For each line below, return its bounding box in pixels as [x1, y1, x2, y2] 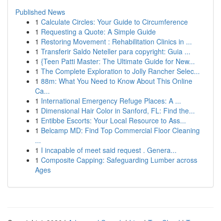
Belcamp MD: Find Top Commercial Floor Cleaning [41, 125, 200, 135]
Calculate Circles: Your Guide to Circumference [41, 17, 188, 27]
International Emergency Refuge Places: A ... [41, 96, 181, 106]
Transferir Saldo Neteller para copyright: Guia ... [41, 46, 190, 56]
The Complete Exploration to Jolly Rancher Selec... [41, 66, 200, 76]
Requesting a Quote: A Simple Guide [41, 27, 156, 37]
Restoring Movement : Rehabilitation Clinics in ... [41, 37, 192, 46]
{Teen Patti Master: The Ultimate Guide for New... [41, 56, 195, 66]
